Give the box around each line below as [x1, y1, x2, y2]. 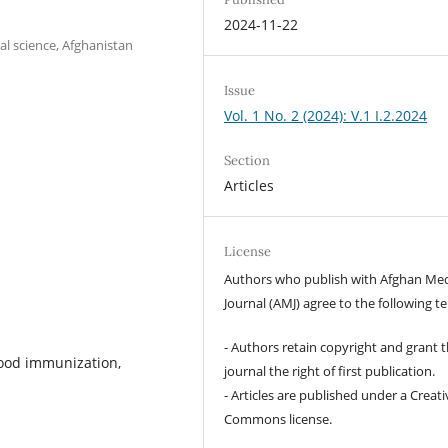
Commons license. [224, 410, 333, 429]
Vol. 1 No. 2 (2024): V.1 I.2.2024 [224, 105, 428, 125]
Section [224, 151, 271, 169]
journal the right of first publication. [224, 362, 436, 381]
